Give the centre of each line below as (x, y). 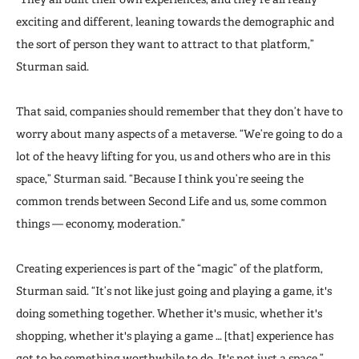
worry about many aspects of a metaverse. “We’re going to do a (179, 133)
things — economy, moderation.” (101, 223)
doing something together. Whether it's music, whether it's (169, 313)
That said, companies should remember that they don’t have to (179, 111)
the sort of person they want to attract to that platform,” (165, 44)
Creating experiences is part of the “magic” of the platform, (169, 268)
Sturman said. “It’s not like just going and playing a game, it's (174, 290)
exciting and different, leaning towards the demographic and (175, 21)
